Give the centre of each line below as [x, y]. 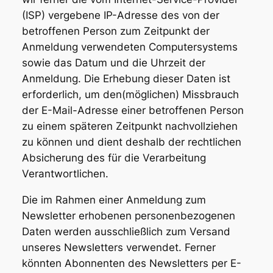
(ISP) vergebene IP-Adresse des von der [120, 16]
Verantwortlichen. [65, 174]
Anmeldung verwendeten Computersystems [129, 47]
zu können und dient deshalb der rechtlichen [131, 142]
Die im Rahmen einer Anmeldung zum [114, 200]
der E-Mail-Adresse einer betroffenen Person [133, 111]
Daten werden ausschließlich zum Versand [126, 231]
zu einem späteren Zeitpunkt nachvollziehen [129, 126]
